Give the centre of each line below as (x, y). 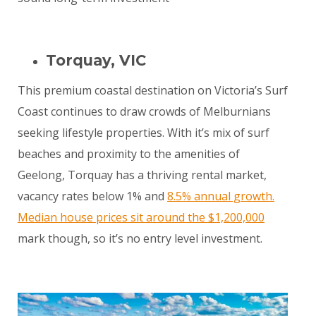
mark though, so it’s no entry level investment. (140, 238)
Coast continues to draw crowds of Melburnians (144, 111)
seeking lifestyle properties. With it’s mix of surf (144, 132)
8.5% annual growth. (221, 196)
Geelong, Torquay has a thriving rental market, (142, 175)
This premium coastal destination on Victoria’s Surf (153, 90)
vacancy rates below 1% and (92, 196)
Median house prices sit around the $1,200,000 (141, 217)
